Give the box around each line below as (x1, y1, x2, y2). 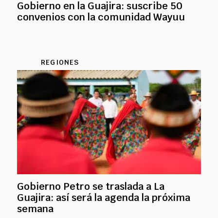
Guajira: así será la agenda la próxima (17, 191, 190, 204)
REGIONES (41, 57, 79, 67)
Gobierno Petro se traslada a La (17, 180, 164, 193)
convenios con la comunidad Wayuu (17, 10, 185, 23)
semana (17, 202, 54, 215)
